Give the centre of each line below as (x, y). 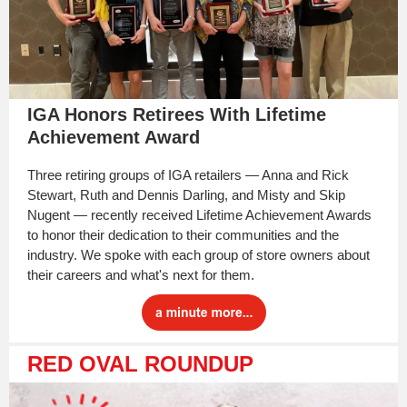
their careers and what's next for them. (141, 275)
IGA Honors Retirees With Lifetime (177, 114)
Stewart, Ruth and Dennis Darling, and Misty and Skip (186, 195)
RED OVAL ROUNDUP (140, 364)
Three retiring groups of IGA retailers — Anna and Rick (188, 175)
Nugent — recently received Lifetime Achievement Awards (199, 215)
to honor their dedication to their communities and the (183, 235)
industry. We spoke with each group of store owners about (199, 255)
